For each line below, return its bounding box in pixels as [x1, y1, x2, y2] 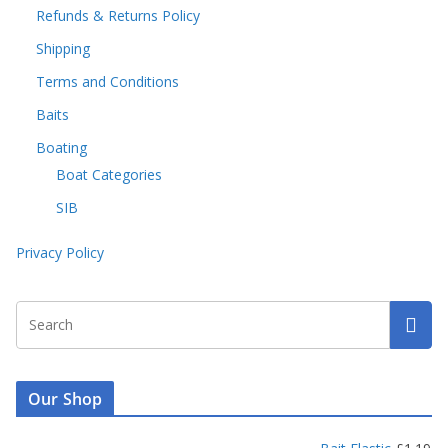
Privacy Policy [16, 243, 104, 262]
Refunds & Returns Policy [36, 6, 200, 25]
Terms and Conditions [36, 72, 179, 91]
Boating [36, 138, 87, 157]
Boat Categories [56, 165, 162, 184]
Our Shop [28, 388, 103, 410]
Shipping [36, 39, 90, 58]
